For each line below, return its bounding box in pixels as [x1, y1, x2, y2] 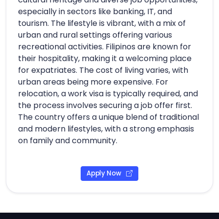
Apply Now [86, 169, 123, 178]
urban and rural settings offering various [18, 29, 172, 41]
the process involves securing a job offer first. [18, 99, 192, 111]
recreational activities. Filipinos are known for [18, 41, 191, 52]
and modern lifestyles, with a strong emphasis [18, 123, 194, 134]
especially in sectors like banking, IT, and [18, 5, 172, 17]
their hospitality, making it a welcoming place [18, 52, 192, 64]
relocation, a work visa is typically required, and [18, 88, 198, 99]
